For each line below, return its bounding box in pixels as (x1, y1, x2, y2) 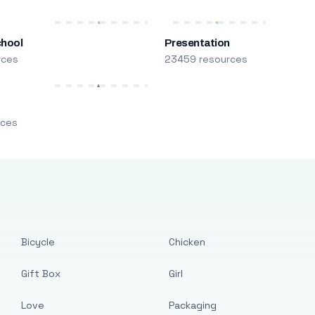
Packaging (168, 299, 217, 311)
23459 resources (164, 53, 247, 65)
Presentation (164, 37, 230, 49)
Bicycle (21, 236, 56, 248)
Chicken (168, 236, 205, 248)
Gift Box (21, 267, 61, 280)
